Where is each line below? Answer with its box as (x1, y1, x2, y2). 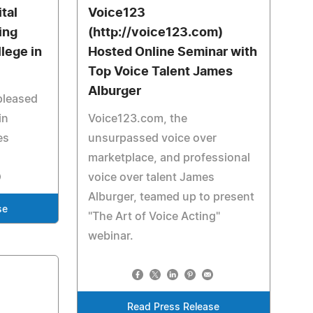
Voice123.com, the (87, 113, 187, 124)
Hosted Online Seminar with (87, 46, 257, 59)
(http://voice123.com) (87, 27, 223, 39)
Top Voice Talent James (87, 66, 233, 78)
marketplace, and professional (87, 152, 250, 163)
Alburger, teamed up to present (87, 191, 254, 203)
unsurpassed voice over (87, 133, 217, 144)
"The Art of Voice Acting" (87, 211, 220, 222)
